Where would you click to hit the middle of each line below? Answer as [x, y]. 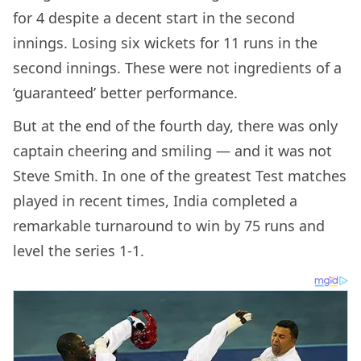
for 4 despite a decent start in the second [154, 18]
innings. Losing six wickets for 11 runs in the [165, 43]
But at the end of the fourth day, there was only [175, 126]
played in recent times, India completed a [155, 201]
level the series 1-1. [81, 251]
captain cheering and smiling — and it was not [172, 151]
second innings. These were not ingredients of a [177, 68]
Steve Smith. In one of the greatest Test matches [180, 176]
